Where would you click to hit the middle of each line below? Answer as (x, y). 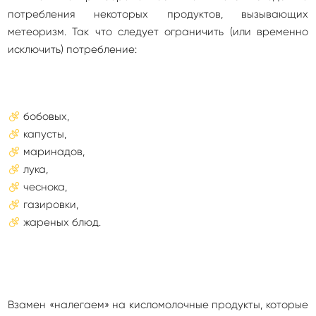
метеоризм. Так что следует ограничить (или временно (158, 32)
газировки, (51, 205)
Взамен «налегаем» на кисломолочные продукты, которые (158, 305)
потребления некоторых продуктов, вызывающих (158, 14)
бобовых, (46, 117)
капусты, (45, 134)
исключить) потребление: (72, 50)
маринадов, (54, 152)
